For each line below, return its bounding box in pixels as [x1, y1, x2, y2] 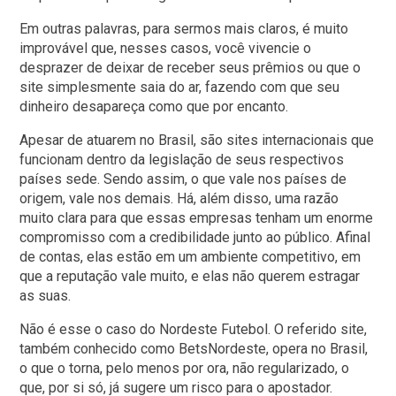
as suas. [19, 287, 72, 305]
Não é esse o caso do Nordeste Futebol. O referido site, [19, 321, 368, 339]
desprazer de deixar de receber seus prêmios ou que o [19, 59, 362, 77]
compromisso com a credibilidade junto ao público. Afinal [19, 229, 371, 247]
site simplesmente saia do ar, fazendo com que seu [19, 79, 340, 96]
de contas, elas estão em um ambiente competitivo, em [19, 248, 362, 266]
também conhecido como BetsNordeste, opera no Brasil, [19, 340, 369, 358]
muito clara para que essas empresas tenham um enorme [19, 209, 374, 227]
